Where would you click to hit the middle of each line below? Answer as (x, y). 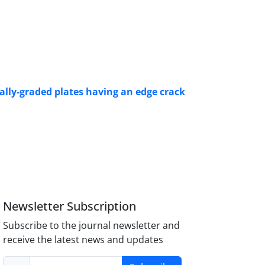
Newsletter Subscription (70, 206)
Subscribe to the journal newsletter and (92, 226)
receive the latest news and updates (83, 240)
